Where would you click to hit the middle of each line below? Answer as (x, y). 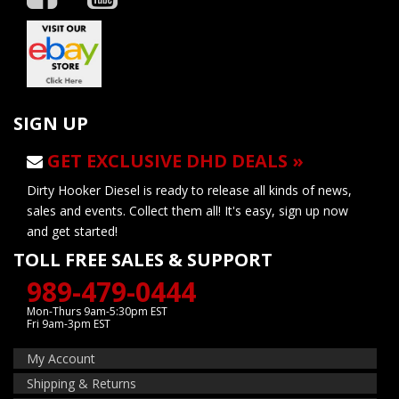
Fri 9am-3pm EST (69, 323)
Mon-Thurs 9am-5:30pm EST (97, 311)
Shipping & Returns (81, 383)
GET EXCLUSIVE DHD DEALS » (175, 160)
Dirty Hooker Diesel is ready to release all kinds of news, (189, 190)
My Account (61, 358)
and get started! (72, 231)
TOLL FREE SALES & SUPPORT (143, 259)
